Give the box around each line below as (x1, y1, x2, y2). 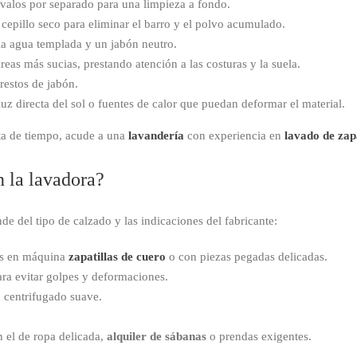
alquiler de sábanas (107, 330, 206, 343)
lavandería (128, 128, 184, 142)
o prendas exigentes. (206, 330, 312, 343)
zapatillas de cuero (69, 250, 166, 264)
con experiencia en (184, 128, 284, 142)
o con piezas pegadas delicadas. (166, 250, 328, 264)
